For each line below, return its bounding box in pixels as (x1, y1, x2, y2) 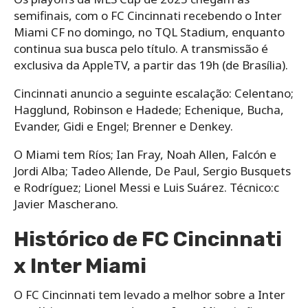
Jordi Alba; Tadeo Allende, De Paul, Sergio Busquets (14, 162, 291, 179)
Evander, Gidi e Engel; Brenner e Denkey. (14, 118, 233, 134)
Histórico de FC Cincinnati (14, 226, 282, 252)
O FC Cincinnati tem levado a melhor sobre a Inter (14, 286, 285, 302)
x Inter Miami (14, 253, 146, 278)
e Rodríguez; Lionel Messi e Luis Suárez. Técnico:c (14, 179, 279, 195)
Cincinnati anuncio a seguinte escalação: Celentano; (14, 85, 294, 101)
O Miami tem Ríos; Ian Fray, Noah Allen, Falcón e (14, 146, 276, 162)
